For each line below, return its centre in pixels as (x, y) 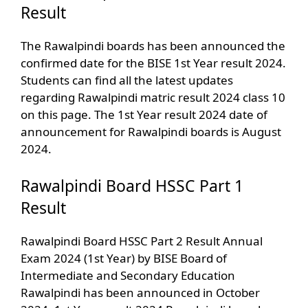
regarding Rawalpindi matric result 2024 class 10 (153, 97)
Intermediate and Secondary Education (128, 276)
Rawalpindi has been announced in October (140, 293)
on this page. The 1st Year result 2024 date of (144, 114)
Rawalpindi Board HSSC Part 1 (132, 186)
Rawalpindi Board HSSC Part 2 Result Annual (142, 241)
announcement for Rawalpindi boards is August (151, 131)
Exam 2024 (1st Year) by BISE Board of (124, 258)
